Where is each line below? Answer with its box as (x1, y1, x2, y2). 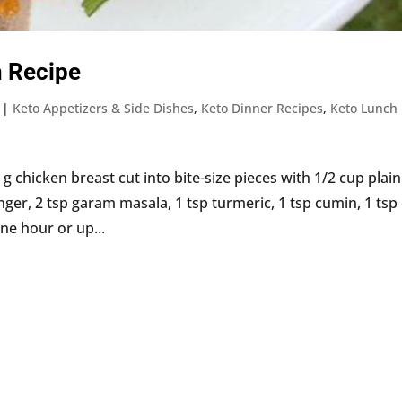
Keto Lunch (330, 99, 398, 117)
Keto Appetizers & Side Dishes (13, 99, 195, 117)
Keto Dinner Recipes (201, 99, 324, 117)
